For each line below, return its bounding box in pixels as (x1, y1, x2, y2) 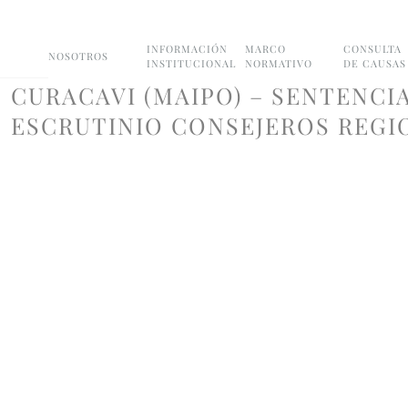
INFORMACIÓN (147, 41, 228, 56)
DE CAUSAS (343, 56, 406, 70)
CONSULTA (343, 41, 402, 56)
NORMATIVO (245, 56, 312, 70)
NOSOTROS (48, 48, 108, 63)
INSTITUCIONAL (147, 56, 236, 70)
